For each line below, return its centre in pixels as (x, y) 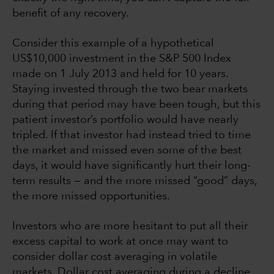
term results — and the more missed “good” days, (135, 181)
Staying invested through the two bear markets (130, 89)
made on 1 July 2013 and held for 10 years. (120, 74)
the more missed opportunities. (91, 196)
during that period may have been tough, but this (136, 104)
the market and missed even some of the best (127, 150)
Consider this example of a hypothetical (113, 43)
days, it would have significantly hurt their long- (131, 165)
